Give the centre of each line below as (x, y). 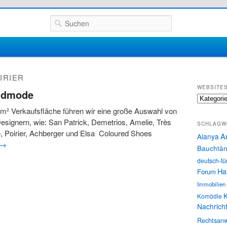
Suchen (63, 21)
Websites (209, 98)
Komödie (210, 196)
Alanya (208, 136)
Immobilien (211, 184)
